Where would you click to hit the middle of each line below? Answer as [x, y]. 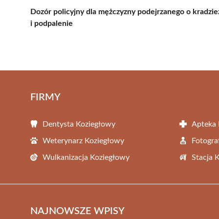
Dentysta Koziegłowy [79, 124]
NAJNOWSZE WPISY [77, 211]
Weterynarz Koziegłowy [83, 141]
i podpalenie [52, 23]
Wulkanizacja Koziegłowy [86, 157]
